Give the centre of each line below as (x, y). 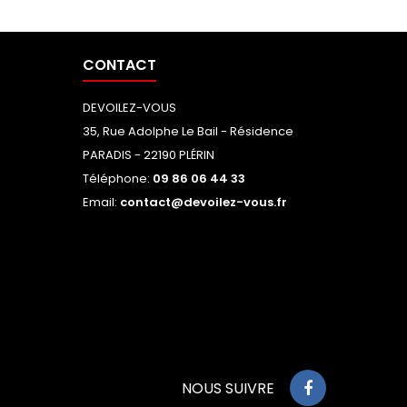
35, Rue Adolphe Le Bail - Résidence (188, 131)
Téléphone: (118, 179)
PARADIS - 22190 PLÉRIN (149, 155)
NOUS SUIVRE (228, 388)
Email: (101, 202)
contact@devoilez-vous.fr (203, 202)
